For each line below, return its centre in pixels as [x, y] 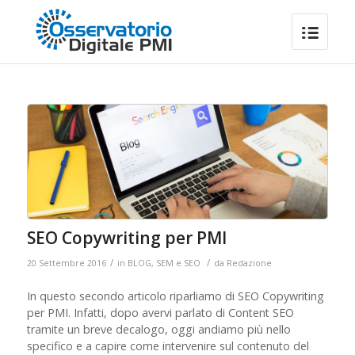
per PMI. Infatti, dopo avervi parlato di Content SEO [160, 313]
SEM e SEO [178, 263]
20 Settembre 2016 [66, 263]
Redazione [249, 263]
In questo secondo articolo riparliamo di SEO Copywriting [175, 296]
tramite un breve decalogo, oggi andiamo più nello [158, 330]
